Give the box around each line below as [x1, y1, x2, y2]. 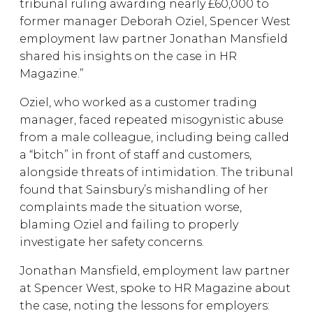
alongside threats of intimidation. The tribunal [20, 166, 293, 179]
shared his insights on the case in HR [20, 50, 237, 63]
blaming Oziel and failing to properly [20, 218, 238, 231]
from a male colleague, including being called [20, 131, 289, 144]
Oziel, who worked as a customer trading [20, 96, 257, 109]
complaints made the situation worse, [20, 201, 242, 214]
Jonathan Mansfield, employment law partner [20, 264, 290, 277]
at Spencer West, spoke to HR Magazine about [20, 282, 291, 295]
